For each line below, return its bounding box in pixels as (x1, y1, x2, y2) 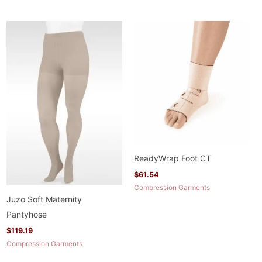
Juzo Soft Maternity (6, 194, 82, 204)
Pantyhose (6, 209, 47, 219)
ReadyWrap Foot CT (134, 153, 211, 163)
